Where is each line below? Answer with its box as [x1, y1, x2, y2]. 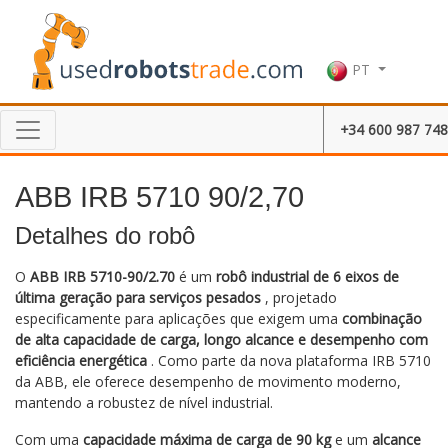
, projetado [261, 288, 337, 308]
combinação [342, 309, 422, 329]
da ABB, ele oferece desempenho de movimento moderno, [15, 372, 401, 392]
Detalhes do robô [15, 222, 195, 250]
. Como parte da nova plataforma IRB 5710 [147, 351, 431, 371]
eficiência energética [15, 351, 147, 371]
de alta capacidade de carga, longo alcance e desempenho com [15, 330, 428, 350]
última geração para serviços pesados [15, 288, 261, 308]
